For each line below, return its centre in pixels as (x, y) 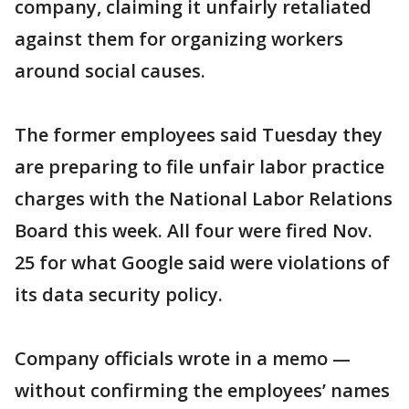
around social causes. (110, 71)
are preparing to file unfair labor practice (199, 167)
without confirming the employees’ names (202, 390)
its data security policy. (119, 294)
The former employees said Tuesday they (199, 135)
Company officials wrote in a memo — (183, 358)
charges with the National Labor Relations (204, 199)
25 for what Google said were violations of (202, 262)
